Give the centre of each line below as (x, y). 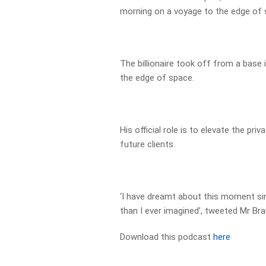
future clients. (148, 144)
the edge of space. (157, 78)
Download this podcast (167, 237)
